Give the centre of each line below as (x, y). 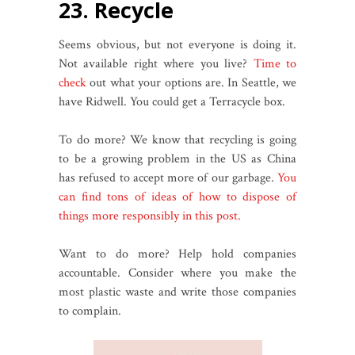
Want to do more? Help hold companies (177, 254)
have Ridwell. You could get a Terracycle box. (174, 102)
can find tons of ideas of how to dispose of (177, 197)
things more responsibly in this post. (151, 216)
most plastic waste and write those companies (177, 292)
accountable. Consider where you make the (177, 273)
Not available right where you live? (156, 64)
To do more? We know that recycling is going (177, 140)
